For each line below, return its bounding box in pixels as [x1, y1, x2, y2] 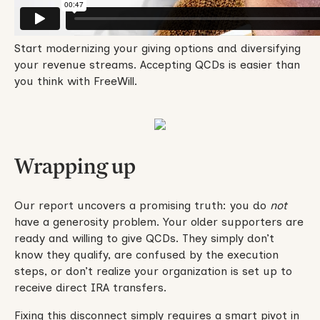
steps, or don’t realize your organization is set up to [14, 264, 292, 279]
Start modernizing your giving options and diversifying [14, 41, 301, 55]
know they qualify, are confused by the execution [14, 248, 279, 262]
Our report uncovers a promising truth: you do [14, 199, 270, 213]
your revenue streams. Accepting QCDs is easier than [14, 57, 300, 71]
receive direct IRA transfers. [14, 281, 166, 295]
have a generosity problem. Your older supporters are [14, 215, 304, 229]
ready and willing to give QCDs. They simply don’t [14, 231, 274, 246]
